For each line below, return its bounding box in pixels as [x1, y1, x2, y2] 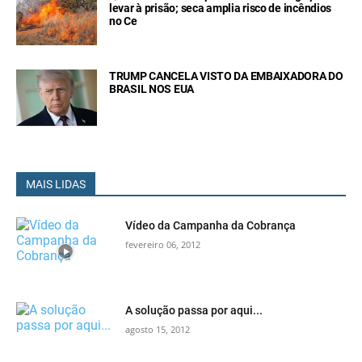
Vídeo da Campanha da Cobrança [125, 218, 297, 232]
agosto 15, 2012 [125, 323, 191, 336]
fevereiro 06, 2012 [125, 238, 201, 250]
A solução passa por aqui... [125, 304, 263, 318]
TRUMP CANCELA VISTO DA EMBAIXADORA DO [109, 69, 343, 82]
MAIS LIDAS [26, 177, 86, 191]
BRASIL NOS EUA [109, 82, 195, 95]
